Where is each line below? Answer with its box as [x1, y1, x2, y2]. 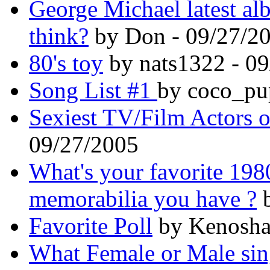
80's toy [29, 49, 103, 76]
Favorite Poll [29, 212, 152, 239]
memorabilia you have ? [29, 185, 257, 212]
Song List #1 [29, 77, 157, 103]
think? [29, 22, 89, 49]
